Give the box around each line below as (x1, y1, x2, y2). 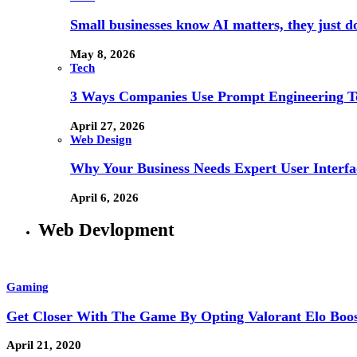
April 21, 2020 (6, 339, 81, 352)
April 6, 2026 (70, 190, 139, 204)
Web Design (70, 132, 131, 146)
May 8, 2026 (70, 47, 135, 61)
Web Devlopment (38, 219, 175, 240)
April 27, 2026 (70, 119, 145, 132)
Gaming (6, 280, 49, 294)
